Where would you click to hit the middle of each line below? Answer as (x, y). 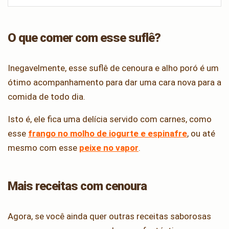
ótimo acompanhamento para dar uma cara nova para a (114, 82)
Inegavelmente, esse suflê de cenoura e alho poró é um (113, 68)
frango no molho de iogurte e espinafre (108, 133)
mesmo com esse (43, 147)
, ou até (201, 133)
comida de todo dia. (47, 96)
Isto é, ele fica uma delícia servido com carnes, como (110, 119)
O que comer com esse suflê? (84, 38)
